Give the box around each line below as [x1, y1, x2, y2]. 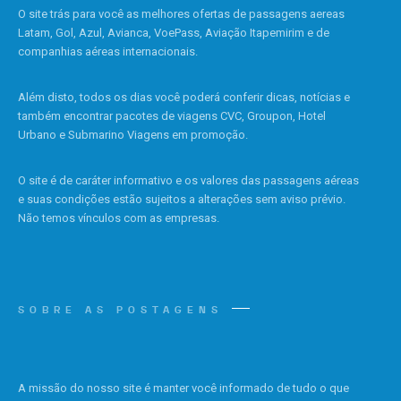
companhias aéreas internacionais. [18, 45, 198, 59]
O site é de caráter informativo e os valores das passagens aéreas [18, 174, 359, 188]
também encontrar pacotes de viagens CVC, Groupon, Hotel [18, 109, 326, 124]
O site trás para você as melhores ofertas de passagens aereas [18, 7, 345, 21]
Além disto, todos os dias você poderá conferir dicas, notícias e [18, 90, 350, 105]
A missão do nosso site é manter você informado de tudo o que [18, 381, 349, 396]
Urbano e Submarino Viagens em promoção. [18, 128, 248, 142]
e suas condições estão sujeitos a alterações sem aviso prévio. [18, 192, 346, 207]
